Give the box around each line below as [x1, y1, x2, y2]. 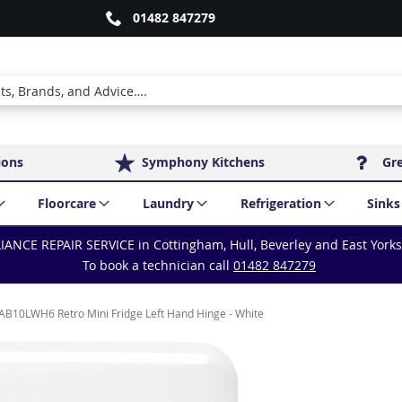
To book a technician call [83, 256, 233, 274]
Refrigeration [240, 195, 321, 212]
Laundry [142, 195, 194, 212]
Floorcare [38, 195, 97, 212]
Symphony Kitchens [141, 153, 265, 170]
